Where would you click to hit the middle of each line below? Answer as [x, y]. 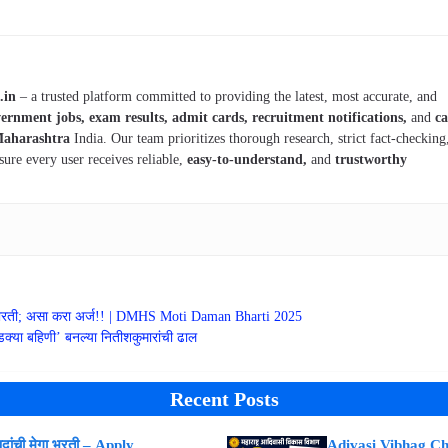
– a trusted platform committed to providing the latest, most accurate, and [226, 97]
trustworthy [368, 160]
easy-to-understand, [246, 160]
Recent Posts [224, 399]
